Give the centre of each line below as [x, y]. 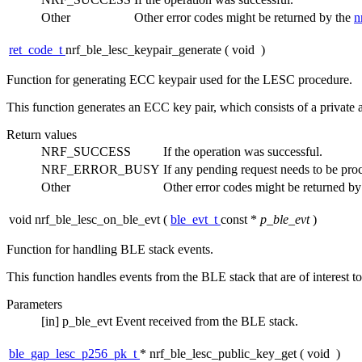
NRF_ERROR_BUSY [101, 170]
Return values [42, 135]
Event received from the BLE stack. [207, 322]
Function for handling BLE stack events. [110, 250]
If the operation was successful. [243, 152]
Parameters [34, 305]
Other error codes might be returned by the [244, 18]
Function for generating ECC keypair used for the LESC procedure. [179, 80]
